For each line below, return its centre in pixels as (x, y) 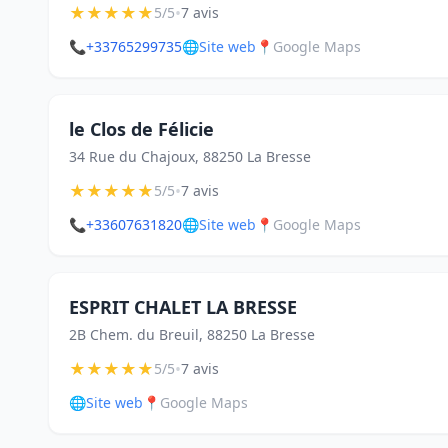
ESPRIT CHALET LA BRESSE (183, 307)
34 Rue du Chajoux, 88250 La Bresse (190, 156)
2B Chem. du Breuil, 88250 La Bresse (192, 334)
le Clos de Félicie (141, 129)
